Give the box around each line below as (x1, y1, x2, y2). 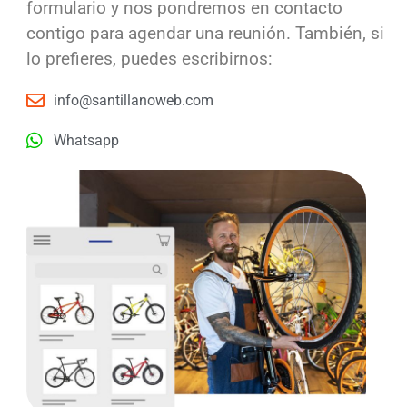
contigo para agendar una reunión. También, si (25, 22, 384, 44)
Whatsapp (53, 131, 119, 149)
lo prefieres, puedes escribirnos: (25, 47, 273, 69)
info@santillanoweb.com (53, 91, 213, 109)
